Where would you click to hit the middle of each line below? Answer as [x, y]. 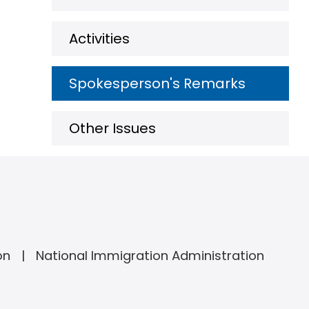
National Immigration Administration [150, 256]
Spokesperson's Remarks [157, 83]
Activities [99, 39]
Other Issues [112, 128]
